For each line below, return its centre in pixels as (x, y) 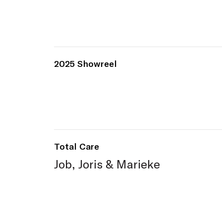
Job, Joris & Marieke (107, 164)
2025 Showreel (85, 64)
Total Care (77, 147)
